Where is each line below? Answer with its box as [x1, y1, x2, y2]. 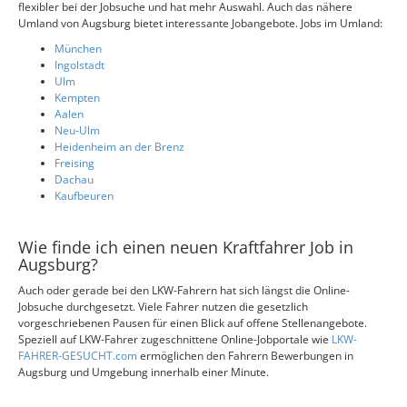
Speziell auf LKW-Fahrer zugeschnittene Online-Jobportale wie [18, 332, 332, 347]
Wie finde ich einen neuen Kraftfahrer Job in [18, 236, 353, 258]
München [55, 41, 102, 56]
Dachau [55, 172, 94, 187]
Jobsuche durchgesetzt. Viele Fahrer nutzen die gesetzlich [18, 299, 308, 314]
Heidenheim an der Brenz [55, 139, 184, 154]
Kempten [55, 90, 100, 105]
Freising [55, 155, 94, 171]
